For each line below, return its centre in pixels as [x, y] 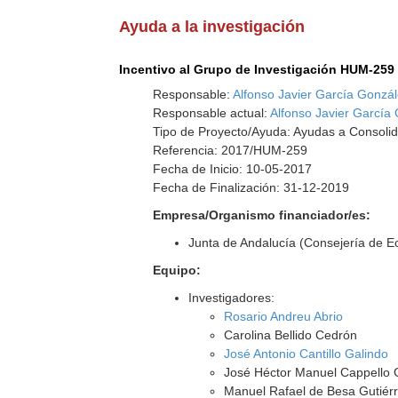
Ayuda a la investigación [212, 27]
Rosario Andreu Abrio [284, 316]
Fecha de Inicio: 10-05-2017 [233, 169]
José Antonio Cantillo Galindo [306, 354]
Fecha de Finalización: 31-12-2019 [251, 187]
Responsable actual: [212, 113]
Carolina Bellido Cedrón [291, 335]
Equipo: [177, 270]
